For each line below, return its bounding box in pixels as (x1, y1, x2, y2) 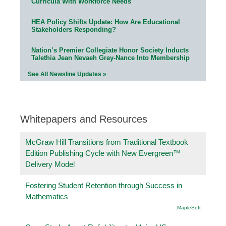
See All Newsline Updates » (28, 70, 106, 78)
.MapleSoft (176, 204, 201, 210)
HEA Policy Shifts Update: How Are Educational (31, 18, 180, 26)
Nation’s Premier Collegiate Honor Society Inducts (31, 46, 189, 54)
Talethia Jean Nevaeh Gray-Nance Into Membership (31, 53, 190, 62)
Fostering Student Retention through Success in (25, 181, 182, 190)
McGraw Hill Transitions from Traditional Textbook (25, 137, 188, 146)
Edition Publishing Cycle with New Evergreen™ (25, 148, 181, 157)
